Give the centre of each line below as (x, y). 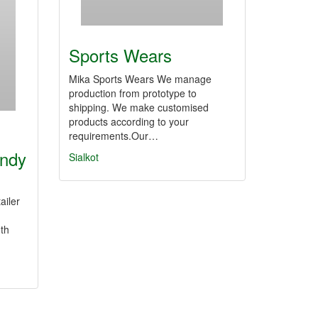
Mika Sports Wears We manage (140, 79)
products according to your (129, 121)
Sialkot (84, 157)
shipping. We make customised (139, 107)
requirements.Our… (114, 136)
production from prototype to (133, 93)
